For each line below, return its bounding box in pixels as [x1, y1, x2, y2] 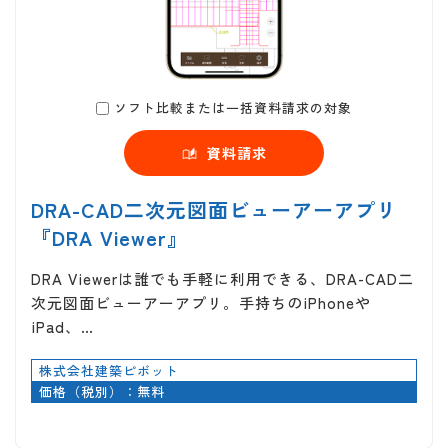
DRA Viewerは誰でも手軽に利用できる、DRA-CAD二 [31, 267, 414, 289]
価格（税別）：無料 [39, 381, 165, 401]
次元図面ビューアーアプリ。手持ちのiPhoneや [31, 291, 371, 313]
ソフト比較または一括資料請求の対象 [114, 97, 352, 117]
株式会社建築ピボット [39, 360, 179, 380]
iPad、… [31, 315, 94, 337]
